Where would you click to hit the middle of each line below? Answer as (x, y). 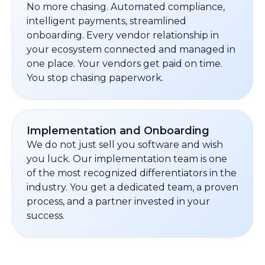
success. (46, 216)
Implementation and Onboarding (118, 131)
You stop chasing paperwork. (95, 78)
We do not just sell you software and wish (125, 145)
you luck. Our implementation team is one (127, 159)
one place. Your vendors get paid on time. (125, 64)
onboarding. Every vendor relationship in (123, 35)
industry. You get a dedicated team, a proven (132, 187)
